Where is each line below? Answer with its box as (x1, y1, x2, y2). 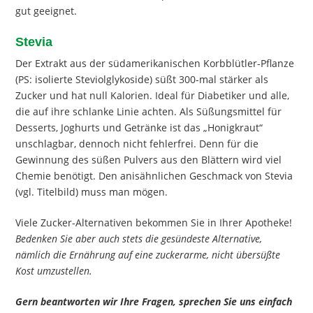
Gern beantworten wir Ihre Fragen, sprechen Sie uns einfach (15, 295, 293, 309)
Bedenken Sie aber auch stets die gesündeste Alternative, (15, 232, 263, 246)
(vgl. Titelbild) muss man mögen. (15, 185, 168, 199)
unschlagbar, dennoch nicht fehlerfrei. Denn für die (15, 137, 259, 151)
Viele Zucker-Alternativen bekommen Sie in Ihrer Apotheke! (15, 216, 293, 230)
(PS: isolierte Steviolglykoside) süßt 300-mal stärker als (15, 73, 269, 87)
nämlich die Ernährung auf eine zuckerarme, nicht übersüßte (15, 248, 281, 262)
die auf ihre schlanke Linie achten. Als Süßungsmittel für (15, 105, 282, 119)
